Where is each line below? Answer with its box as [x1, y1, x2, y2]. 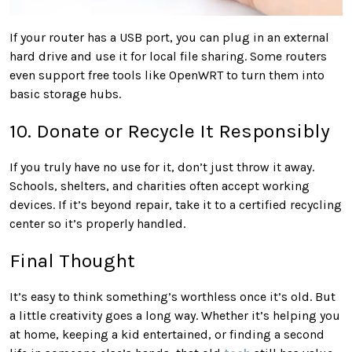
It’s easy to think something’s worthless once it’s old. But [9, 289, 335, 305]
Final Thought [9, 249, 135, 273]
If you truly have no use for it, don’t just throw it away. [9, 159, 314, 175]
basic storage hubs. [9, 86, 121, 102]
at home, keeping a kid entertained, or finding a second [9, 327, 324, 343]
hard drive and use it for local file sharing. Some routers [9, 49, 327, 64]
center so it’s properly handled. [9, 216, 185, 232]
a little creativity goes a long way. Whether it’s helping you [9, 308, 340, 324]
